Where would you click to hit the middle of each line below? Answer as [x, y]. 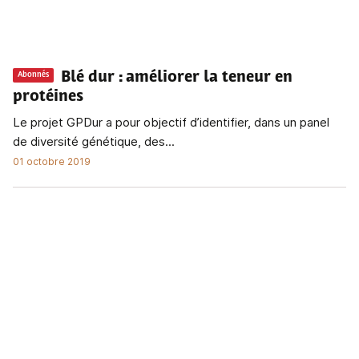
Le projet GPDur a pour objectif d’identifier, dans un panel [171, 122]
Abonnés [33, 75]
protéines [48, 97]
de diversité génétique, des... [94, 141]
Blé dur [88, 77]
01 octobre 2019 [52, 161]
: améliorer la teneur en [206, 77]
